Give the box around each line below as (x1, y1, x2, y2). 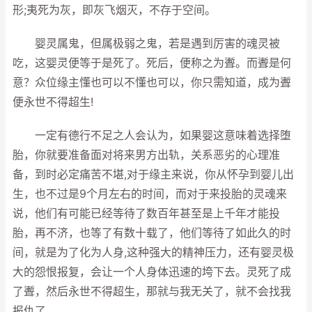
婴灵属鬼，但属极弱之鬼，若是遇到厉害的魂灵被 (13, 37, 280, 50)
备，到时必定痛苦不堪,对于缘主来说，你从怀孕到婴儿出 (13, 168, 294, 181)
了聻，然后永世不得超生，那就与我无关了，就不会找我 (13, 285, 291, 298)
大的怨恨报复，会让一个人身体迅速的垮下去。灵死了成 (13, 265, 291, 279)
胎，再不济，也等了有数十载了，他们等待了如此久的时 (13, 226, 291, 240)
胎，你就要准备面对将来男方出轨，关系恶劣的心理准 (13, 148, 280, 162)
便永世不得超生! (13, 95, 93, 109)
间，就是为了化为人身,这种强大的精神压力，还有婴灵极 (13, 246, 294, 259)
